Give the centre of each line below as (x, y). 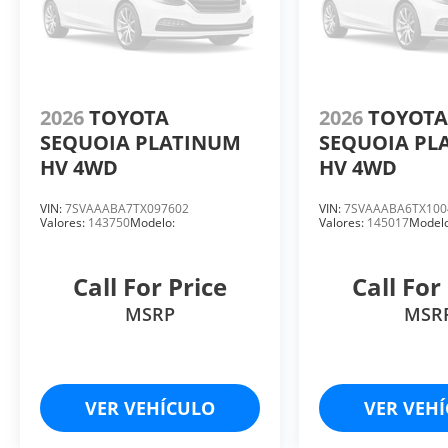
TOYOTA (131, 117)
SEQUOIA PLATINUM (140, 142)
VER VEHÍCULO (150, 407)
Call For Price (150, 286)
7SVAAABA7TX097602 (127, 208)
